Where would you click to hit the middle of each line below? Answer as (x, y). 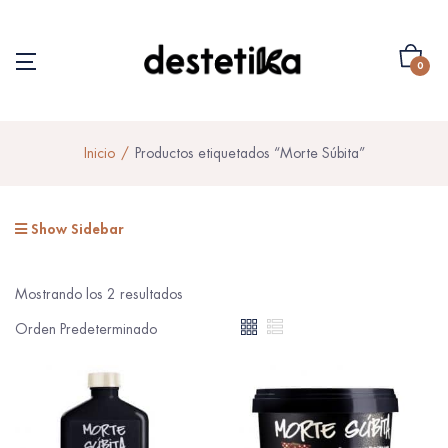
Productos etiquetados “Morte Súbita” (249, 152)
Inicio (99, 152)
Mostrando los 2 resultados (99, 293)
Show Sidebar (75, 228)
